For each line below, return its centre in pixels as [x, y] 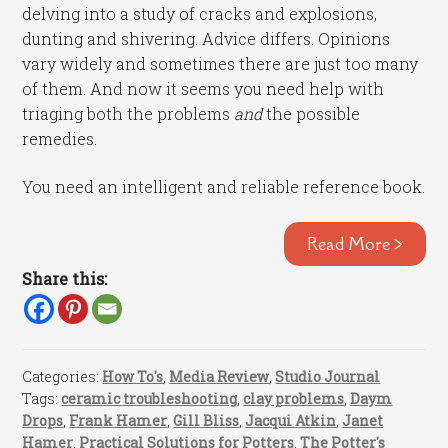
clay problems [294, 399]
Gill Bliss [206, 421]
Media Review [219, 377]
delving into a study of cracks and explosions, [200, 14]
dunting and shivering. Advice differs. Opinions [206, 39]
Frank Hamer [118, 421]
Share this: [65, 279]
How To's [133, 377]
